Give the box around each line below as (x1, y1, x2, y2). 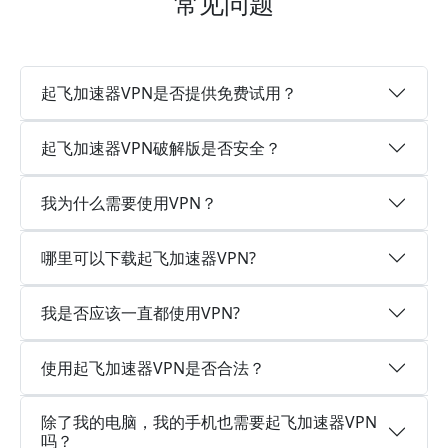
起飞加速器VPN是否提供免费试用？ (41, 81, 297, 104)
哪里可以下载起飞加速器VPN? (41, 246, 256, 269)
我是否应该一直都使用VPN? (41, 301, 240, 324)
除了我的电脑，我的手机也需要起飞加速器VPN (41, 411, 377, 434)
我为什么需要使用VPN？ (41, 191, 217, 214)
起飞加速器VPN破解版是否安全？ (41, 136, 281, 159)
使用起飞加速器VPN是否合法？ (41, 356, 265, 379)
